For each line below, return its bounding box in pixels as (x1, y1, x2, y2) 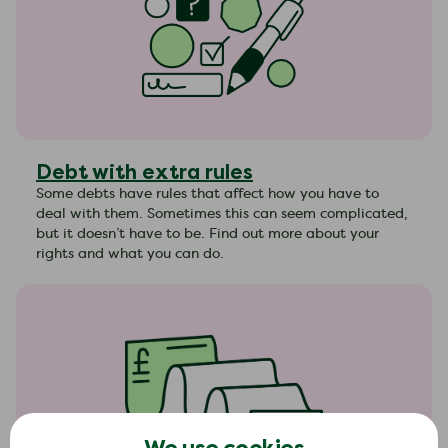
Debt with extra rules (36, 161, 253, 183)
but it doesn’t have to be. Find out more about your (36, 227, 379, 241)
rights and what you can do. (36, 247, 224, 261)
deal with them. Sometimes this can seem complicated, (36, 207, 408, 221)
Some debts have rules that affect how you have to (36, 187, 379, 201)
